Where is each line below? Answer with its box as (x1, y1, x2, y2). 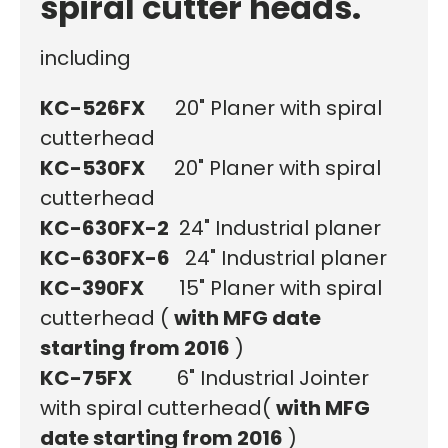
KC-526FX (40, 93, 145, 122)
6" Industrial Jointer (132, 363, 369, 392)
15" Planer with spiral (144, 273, 382, 302)
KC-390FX (40, 273, 144, 302)
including (40, 43, 131, 72)
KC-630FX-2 (40, 213, 169, 242)
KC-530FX (40, 153, 149, 182)
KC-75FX (40, 363, 132, 392)
